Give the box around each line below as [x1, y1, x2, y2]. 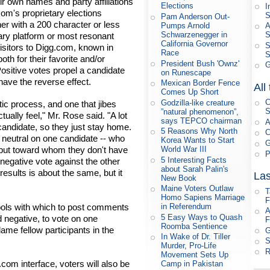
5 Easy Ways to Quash [161, 212, 243, 222]
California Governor [161, 39, 228, 49]
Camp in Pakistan [161, 259, 224, 269]
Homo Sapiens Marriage [161, 193, 245, 202]
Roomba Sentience [161, 221, 228, 231]
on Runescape [161, 67, 212, 77]
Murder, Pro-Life [161, 241, 217, 251]
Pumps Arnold [161, 21, 210, 31]
